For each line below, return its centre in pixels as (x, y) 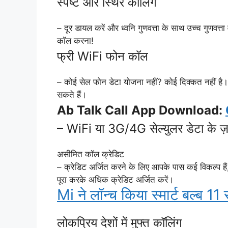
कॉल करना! (75, 40)
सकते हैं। (72, 94)
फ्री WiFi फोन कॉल (103, 56)
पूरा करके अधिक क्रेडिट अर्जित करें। (115, 179)
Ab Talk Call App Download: (141, 110)
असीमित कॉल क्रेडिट (91, 154)
